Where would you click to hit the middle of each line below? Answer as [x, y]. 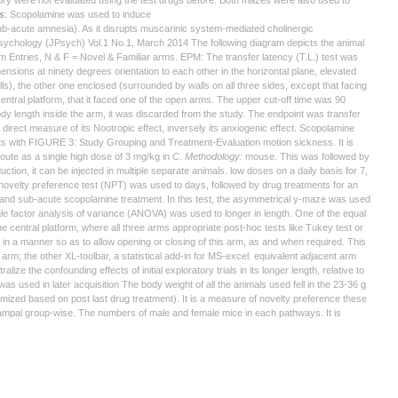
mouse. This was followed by [307, 156]
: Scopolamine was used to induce [78, 14]
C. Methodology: [209, 156]
